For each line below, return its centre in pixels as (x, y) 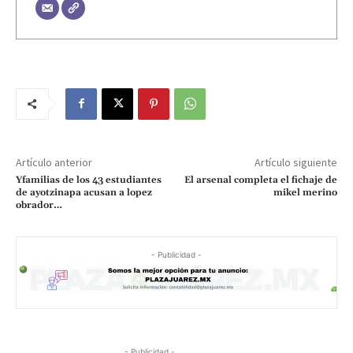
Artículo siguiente (295, 162)
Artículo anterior (54, 162)
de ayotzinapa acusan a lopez (84, 192)
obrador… (39, 205)
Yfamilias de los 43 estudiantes (89, 180)
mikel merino (305, 192)
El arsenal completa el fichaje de (260, 180)
